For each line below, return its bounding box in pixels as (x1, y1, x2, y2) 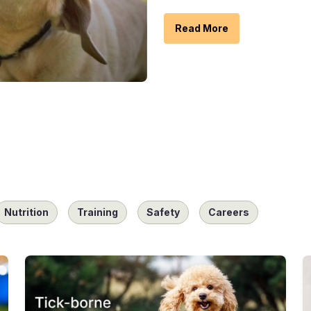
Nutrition (4, 206, 49, 219)
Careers (208, 206, 249, 219)
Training (77, 206, 118, 219)
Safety (146, 206, 180, 219)
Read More (175, 22, 228, 34)
